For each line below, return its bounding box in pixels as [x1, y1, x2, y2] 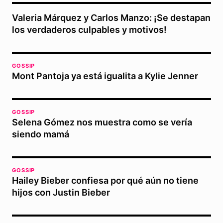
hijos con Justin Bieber [12, 187, 110, 198]
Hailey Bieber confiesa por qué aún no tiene [12, 175, 199, 186]
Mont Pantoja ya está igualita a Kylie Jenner [12, 71, 198, 82]
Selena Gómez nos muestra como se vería [12, 117, 192, 128]
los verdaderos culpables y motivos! [12, 24, 167, 35]
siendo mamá [12, 129, 69, 140]
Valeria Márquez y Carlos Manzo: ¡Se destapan [12, 12, 211, 23]
